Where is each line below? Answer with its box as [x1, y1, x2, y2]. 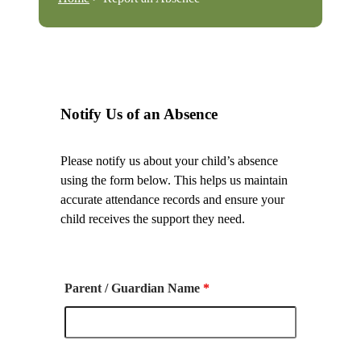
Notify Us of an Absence [60, 105, 218, 122]
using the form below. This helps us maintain [60, 172, 288, 187]
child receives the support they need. [60, 211, 246, 226]
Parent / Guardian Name [64, 280, 204, 295]
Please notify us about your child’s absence [60, 153, 279, 168]
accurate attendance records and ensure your [60, 192, 285, 206]
